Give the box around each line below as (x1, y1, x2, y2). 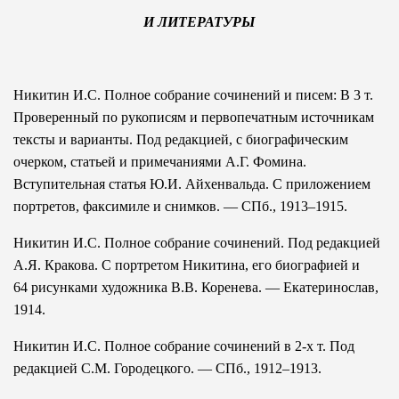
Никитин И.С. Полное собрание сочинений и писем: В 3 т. (13, 86, 373, 102)
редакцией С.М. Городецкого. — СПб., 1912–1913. (13, 360, 322, 376)
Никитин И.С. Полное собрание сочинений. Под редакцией (13, 234, 380, 250)
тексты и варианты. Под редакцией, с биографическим (13, 131, 348, 147)
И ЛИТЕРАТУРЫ (143, 13, 256, 29)
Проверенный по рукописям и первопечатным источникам (13, 109, 374, 125)
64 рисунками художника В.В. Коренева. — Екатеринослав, (13, 279, 379, 295)
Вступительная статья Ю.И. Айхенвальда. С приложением (13, 175, 370, 191)
